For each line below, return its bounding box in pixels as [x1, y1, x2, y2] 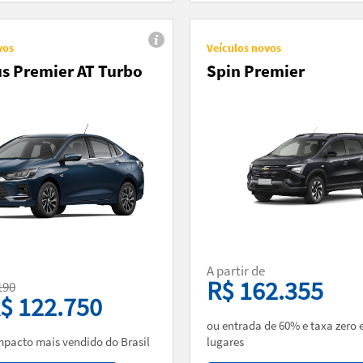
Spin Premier [207, 59, 305, 82]
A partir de [207, 261, 267, 280]
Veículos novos [207, 40, 281, 55]
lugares [207, 333, 244, 349]
